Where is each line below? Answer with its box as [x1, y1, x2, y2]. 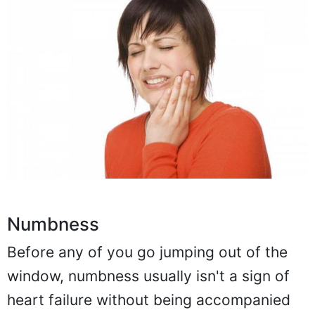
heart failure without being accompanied [7, 291, 290, 309]
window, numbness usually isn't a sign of [7, 267, 290, 285]
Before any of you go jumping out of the [7, 243, 288, 262]
